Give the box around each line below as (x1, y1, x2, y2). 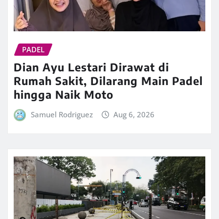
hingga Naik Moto (14, 88, 113, 102)
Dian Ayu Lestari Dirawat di (14, 60, 169, 74)
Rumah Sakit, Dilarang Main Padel (14, 74, 203, 88)
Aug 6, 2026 (113, 109, 155, 120)
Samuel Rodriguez (30, 109, 93, 120)
